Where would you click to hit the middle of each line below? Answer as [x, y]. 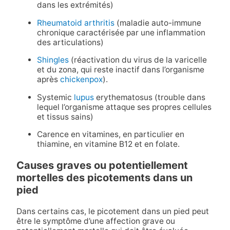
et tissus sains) [65, 117]
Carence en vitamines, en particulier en [110, 135]
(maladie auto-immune [158, 23]
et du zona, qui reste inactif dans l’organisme [120, 70]
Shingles [53, 60]
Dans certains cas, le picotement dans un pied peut [112, 212]
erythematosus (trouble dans [149, 97]
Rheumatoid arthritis [75, 23]
